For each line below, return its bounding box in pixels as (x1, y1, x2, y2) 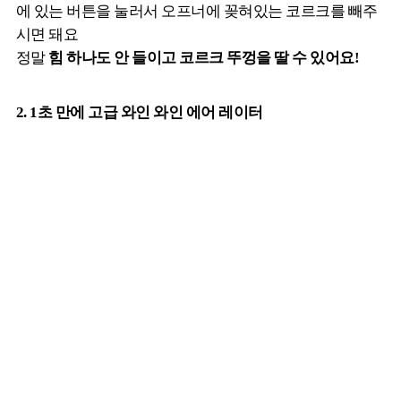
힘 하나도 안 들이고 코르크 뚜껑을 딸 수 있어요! (48, 49, 360, 67)
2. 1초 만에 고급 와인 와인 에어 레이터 (16, 104, 263, 122)
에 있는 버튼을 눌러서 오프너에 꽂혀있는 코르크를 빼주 (16, 3, 378, 21)
